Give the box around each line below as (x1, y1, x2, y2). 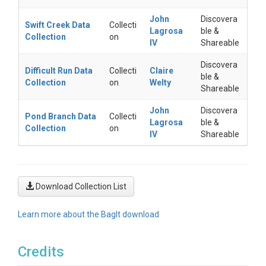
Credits (18, 243, 64, 260)
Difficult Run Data (25, 66, 93, 75)
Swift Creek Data (25, 20, 90, 30)
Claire (150, 66, 173, 75)
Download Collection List (36, 182, 126, 191)
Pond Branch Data (25, 112, 96, 121)
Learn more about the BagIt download (18, 210, 159, 219)
